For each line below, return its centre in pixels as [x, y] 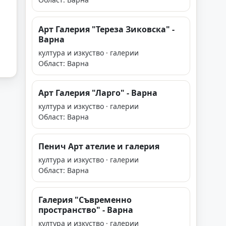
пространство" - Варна [86, 210]
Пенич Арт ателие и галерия [99, 146]
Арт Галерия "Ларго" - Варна [98, 93]
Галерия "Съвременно [85, 200]
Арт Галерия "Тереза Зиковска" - [106, 29]
